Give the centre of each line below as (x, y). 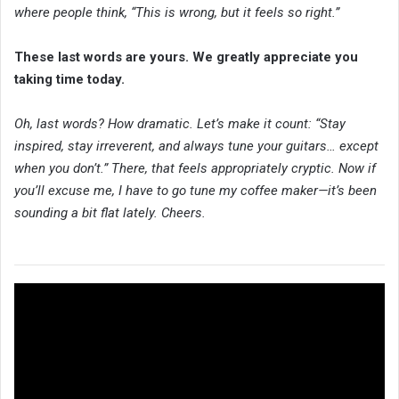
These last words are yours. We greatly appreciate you (186, 57)
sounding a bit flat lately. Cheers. (110, 212)
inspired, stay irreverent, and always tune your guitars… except (196, 146)
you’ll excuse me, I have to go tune (117, 190)
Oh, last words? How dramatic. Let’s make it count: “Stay (180, 123)
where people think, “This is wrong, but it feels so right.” (177, 12)
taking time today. (69, 79)
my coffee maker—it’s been (298, 190)
